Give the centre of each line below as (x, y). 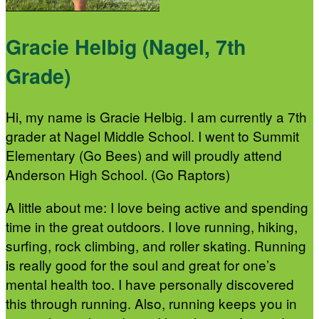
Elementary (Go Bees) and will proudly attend (144, 155)
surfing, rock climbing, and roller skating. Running (156, 246)
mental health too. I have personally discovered (150, 284)
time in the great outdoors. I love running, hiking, (152, 226)
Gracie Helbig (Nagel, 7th (126, 46)
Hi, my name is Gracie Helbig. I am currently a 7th (156, 117)
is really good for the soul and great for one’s (141, 265)
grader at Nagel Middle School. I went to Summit (152, 136)
